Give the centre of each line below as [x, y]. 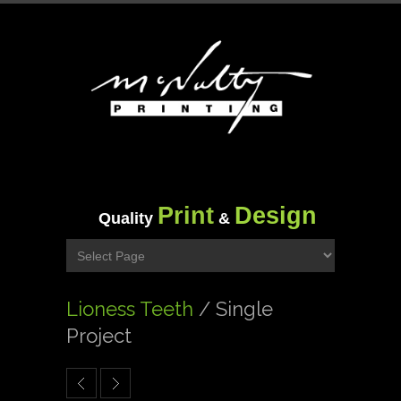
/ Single [236, 309]
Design [276, 216]
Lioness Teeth [132, 309]
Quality [128, 219]
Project [99, 336]
